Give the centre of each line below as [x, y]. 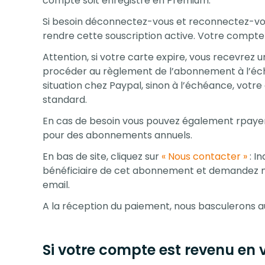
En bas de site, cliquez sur [102, 156]
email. [56, 185]
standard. [65, 99]
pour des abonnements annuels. [117, 135]
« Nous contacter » [206, 156]
